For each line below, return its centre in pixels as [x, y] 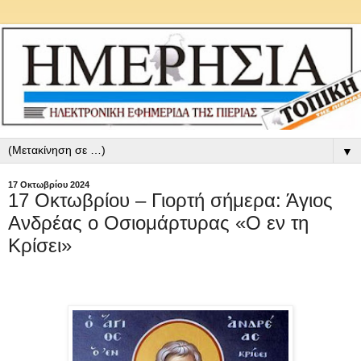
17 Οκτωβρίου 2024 [49, 185]
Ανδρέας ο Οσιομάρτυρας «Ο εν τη [158, 223]
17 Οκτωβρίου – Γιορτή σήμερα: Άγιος [170, 201]
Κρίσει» [40, 246]
